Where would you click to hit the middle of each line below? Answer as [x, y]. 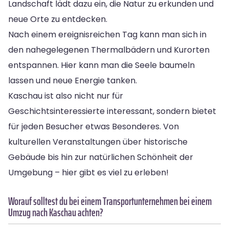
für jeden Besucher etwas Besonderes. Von [94, 126]
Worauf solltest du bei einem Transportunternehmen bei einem [110, 201]
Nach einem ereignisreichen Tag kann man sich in [107, 34]
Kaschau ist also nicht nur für [66, 96]
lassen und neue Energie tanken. [73, 80]
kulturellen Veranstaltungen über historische [98, 142]
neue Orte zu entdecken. [58, 19]
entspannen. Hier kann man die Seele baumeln [101, 65]
